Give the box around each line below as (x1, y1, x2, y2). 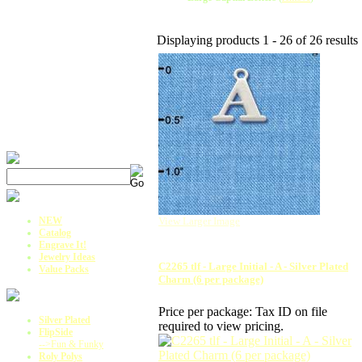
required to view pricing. (158, 318, 284, 333)
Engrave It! (39, 239, 86, 250)
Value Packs (39, 263, 89, 275)
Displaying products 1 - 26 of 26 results (157, 33, 358, 48)
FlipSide (39, 326, 73, 338)
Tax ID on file (255, 304, 327, 318)
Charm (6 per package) (158, 273, 263, 286)
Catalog (39, 227, 71, 238)
